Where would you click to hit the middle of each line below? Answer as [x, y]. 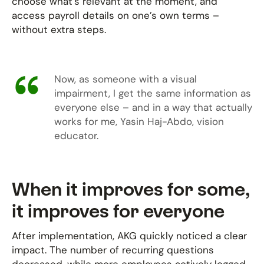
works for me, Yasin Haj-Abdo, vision [139, 121]
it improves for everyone [118, 211]
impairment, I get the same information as [153, 93]
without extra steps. [59, 29]
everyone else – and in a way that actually [153, 107]
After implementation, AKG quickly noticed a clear [129, 236]
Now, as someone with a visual [126, 79]
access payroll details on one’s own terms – [115, 15]
